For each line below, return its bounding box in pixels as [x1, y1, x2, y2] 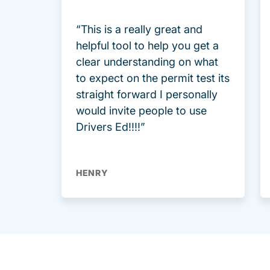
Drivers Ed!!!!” [76, 121, 145, 134]
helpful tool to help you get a [76, 39, 219, 52]
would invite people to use [76, 104, 207, 118]
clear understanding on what [76, 55, 218, 69]
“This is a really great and [76, 23, 202, 36]
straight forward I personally [76, 88, 218, 101]
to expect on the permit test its [76, 72, 230, 85]
